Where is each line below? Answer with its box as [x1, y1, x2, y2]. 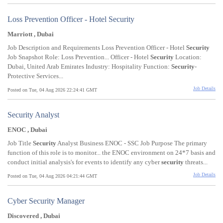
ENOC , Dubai [7, 126, 47, 134]
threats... [184, 158, 208, 166]
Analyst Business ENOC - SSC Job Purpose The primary [56, 139, 207, 147]
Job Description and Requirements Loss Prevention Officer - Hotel [7, 44, 186, 52]
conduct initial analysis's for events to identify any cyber [7, 158, 161, 166]
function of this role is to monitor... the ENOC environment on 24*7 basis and [7, 149, 216, 157]
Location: [174, 53, 202, 61]
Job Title [7, 139, 33, 147]
